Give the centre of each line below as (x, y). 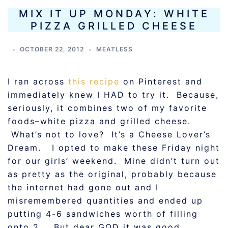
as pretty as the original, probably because (112, 174)
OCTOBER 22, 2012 (52, 49)
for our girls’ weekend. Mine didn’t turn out (114, 161)
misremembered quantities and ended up (105, 201)
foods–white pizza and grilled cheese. (99, 121)
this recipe (96, 81)
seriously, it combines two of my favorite (107, 108)
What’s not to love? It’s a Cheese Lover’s (109, 134)
